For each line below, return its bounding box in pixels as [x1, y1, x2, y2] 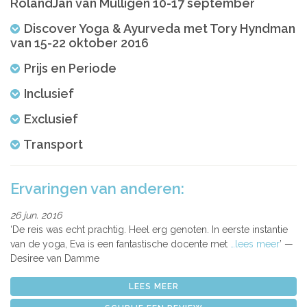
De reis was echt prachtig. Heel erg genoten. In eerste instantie [12, 223, 288, 235]
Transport [23, 136, 83, 151]
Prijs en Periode [24, 60, 116, 75]
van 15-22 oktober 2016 [10, 35, 149, 50]
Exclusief [24, 111, 78, 126]
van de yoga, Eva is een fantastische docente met [10, 238, 230, 249]
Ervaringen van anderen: [10, 179, 184, 197]
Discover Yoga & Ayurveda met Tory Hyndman [24, 21, 295, 36]
